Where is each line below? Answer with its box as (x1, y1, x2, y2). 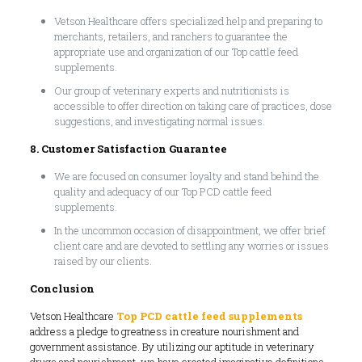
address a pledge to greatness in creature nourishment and (29, 324, 299, 339)
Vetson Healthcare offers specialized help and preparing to (53, 14, 322, 29)
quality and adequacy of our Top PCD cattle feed (53, 184, 271, 200)
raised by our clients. (53, 254, 152, 269)
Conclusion (29, 281, 95, 297)
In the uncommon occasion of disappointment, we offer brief (53, 223, 326, 238)
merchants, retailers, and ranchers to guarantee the (53, 29, 288, 44)
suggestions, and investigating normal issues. (53, 114, 265, 129)
